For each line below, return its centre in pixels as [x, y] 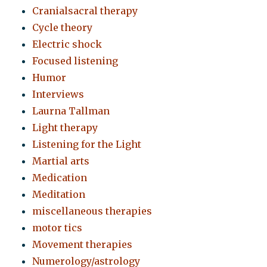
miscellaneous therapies [92, 211]
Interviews [58, 94]
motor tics [58, 228]
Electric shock [67, 44]
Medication [60, 178]
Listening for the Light [87, 145]
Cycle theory [63, 28]
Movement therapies [83, 245]
